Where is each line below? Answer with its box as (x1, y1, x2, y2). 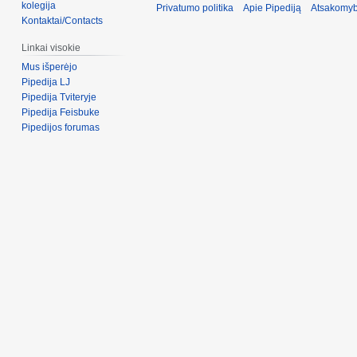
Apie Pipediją (243, 2, 301, 14)
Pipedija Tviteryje (22, 92, 97, 104)
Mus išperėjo (22, 61, 78, 73)
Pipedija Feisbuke (22, 107, 100, 119)
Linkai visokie (22, 42, 81, 54)
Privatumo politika (156, 2, 233, 14)
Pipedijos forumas (22, 122, 100, 134)
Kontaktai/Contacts (22, 15, 104, 27)
